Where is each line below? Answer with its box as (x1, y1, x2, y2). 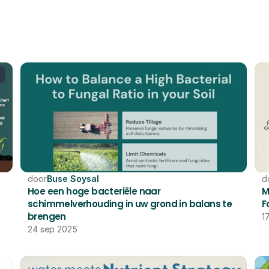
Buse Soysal (47, 174, 99, 184)
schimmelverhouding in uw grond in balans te (28, 198, 232, 210)
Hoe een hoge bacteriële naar (28, 185, 161, 198)
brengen (28, 210, 66, 223)
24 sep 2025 (28, 224, 77, 234)
